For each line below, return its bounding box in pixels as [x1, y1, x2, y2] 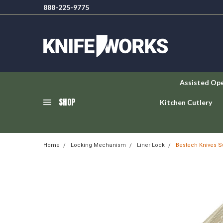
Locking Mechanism [71, 142, 126, 148]
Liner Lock [137, 142, 165, 148]
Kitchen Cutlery [160, 98, 212, 107]
